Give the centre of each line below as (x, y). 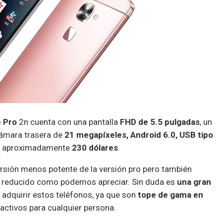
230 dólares (94, 147)
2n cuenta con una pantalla (68, 122)
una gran (194, 182)
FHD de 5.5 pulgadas (160, 122)
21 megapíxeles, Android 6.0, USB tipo (139, 135)
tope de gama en (170, 194)
